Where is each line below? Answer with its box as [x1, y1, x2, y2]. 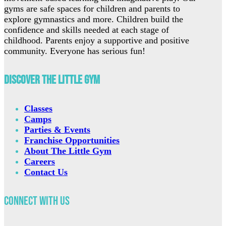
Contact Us [24, 167, 68, 178]
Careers [24, 156, 55, 167]
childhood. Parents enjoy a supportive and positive [4, 35, 189, 46]
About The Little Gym [24, 146, 111, 156]
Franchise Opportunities [24, 135, 120, 146]
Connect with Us [4, 194, 70, 209]
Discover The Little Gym [4, 73, 100, 88]
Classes [24, 103, 52, 114]
